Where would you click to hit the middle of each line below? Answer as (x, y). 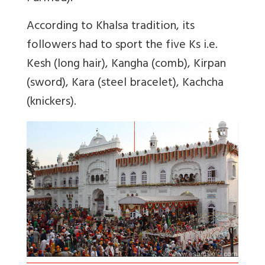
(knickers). (51, 103)
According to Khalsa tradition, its (111, 27)
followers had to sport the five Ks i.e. (122, 46)
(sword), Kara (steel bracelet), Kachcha (125, 84)
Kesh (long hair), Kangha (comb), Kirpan (126, 65)
